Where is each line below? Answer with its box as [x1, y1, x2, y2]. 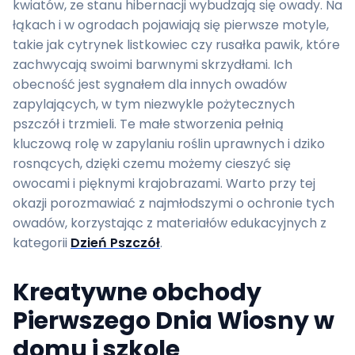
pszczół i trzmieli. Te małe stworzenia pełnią [13, 115, 284, 133]
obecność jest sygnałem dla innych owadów [13, 75, 287, 94]
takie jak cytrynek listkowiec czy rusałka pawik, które [13, 36, 340, 54]
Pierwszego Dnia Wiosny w [13, 304, 334, 338]
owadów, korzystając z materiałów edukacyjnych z [13, 214, 326, 232]
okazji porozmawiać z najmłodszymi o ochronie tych [13, 194, 334, 212]
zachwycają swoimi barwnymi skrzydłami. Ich [13, 55, 292, 74]
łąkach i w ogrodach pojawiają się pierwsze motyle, [13, 16, 329, 34]
